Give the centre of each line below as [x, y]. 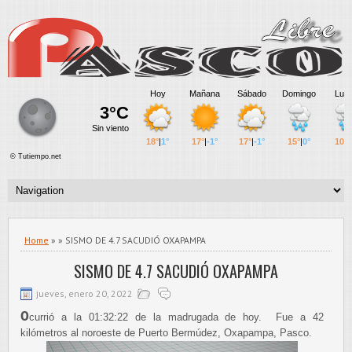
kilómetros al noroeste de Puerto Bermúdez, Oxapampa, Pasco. [166, 333]
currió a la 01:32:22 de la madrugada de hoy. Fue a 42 [176, 317]
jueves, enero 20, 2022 [84, 293]
